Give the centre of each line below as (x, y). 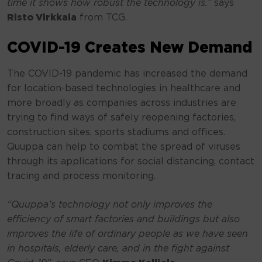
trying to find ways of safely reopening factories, (121, 118)
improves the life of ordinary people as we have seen (127, 234)
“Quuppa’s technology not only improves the (110, 205)
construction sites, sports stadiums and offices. (116, 132)
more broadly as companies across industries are (122, 103)
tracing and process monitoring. (81, 176)
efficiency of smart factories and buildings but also (123, 219)
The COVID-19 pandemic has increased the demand (127, 74)
